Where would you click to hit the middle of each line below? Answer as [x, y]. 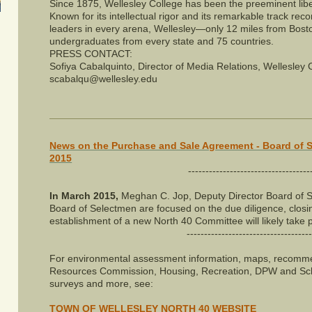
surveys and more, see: [102, 283]
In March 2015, [84, 195]
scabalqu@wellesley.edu [104, 78]
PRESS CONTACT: [91, 53]
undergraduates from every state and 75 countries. [162, 41]
